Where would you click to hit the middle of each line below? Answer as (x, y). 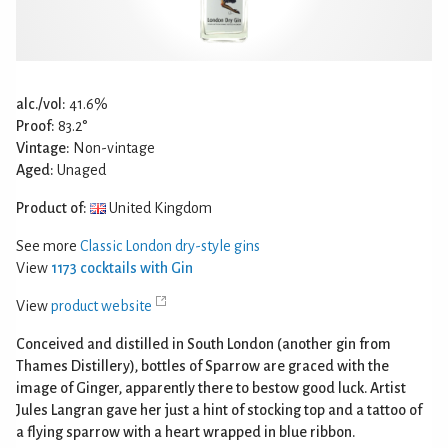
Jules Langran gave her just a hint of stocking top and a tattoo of (219, 409)
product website (101, 305)
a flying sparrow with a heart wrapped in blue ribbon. (185, 431)
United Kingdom (159, 207)
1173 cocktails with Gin (122, 267)
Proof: (35, 125)
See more (48, 245)
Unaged (80, 169)
